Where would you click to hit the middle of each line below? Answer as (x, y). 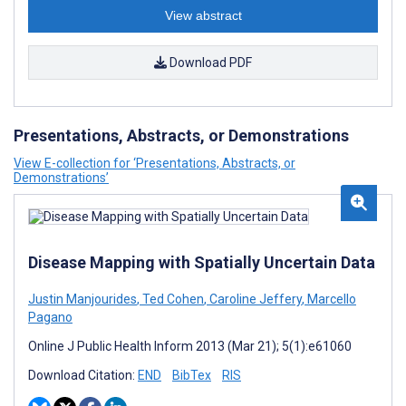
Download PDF (209, 63)
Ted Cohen (172, 299)
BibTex (192, 375)
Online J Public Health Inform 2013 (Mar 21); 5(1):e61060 (190, 346)
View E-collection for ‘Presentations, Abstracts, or (155, 163)
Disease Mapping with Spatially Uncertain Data (202, 262)
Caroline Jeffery (254, 299)
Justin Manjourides (82, 299)
